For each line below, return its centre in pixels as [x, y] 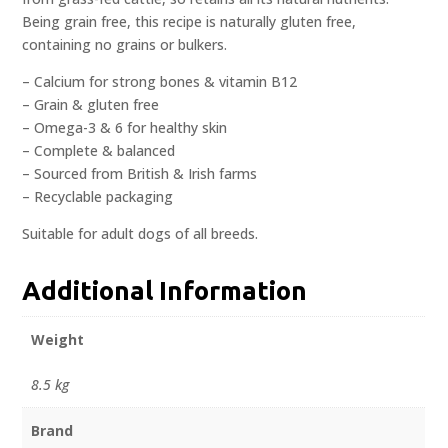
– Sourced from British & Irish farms [140, 174]
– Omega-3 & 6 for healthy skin [125, 128]
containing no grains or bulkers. [125, 45]
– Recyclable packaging [98, 197]
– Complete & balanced [99, 151]
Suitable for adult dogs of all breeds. [140, 234]
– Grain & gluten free [91, 105]
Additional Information [165, 291]
